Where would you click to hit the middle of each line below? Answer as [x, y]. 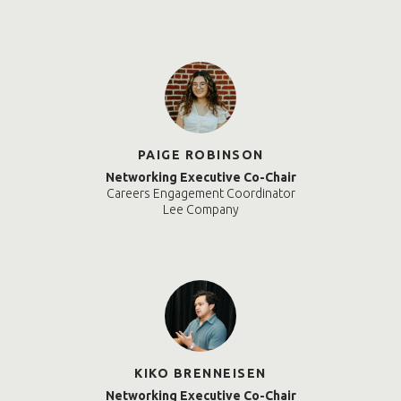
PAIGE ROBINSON [200, 155]
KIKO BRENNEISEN [200, 374]
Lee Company [200, 210]
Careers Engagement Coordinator [200, 194]
